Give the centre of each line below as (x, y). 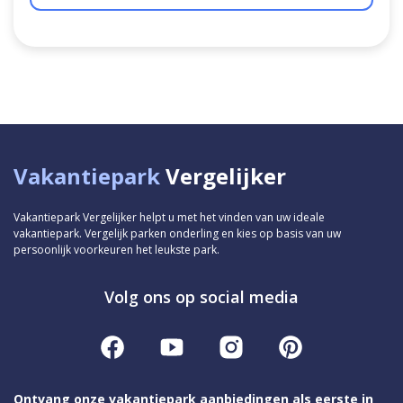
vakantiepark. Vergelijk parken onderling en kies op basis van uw (177, 233)
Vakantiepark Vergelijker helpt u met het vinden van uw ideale (169, 217)
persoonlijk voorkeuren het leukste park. (116, 249)
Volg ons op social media (201, 296)
